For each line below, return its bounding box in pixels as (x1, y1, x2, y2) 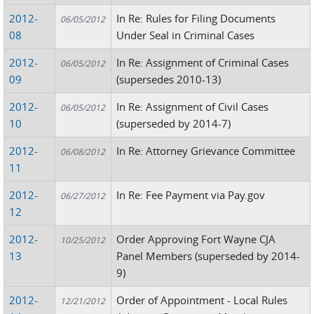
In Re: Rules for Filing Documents (116, 11, 276, 25)
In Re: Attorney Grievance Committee (116, 144, 296, 158)
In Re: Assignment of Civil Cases (116, 100, 269, 114)
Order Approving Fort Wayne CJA (116, 232, 276, 246)
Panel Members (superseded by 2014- (116, 249, 301, 263)
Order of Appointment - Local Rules (116, 293, 288, 307)
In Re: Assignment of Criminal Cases (116, 55, 289, 69)
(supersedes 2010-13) (116, 72, 221, 86)
